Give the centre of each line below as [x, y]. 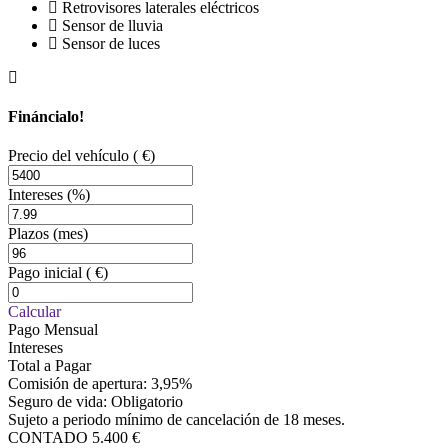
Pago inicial [47, 273]
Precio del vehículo [70, 156]
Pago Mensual [53, 330]
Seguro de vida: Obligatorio [95, 402]
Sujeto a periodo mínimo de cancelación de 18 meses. [176, 420]
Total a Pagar [49, 366]
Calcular [34, 312]
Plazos [30, 234]
